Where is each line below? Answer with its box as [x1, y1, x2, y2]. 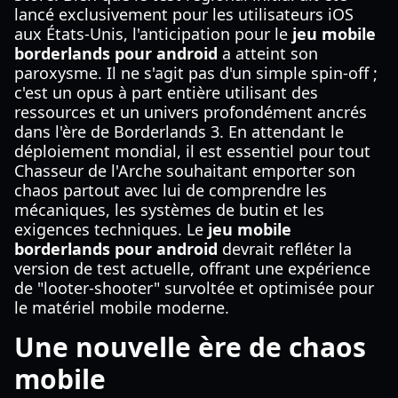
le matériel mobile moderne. [14, 297, 229, 318]
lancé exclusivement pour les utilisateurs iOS [14, 4, 354, 25]
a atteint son [218, 43, 318, 64]
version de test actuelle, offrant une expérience [14, 258, 370, 279]
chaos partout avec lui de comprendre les [14, 179, 327, 201]
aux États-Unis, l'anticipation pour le [14, 23, 292, 44]
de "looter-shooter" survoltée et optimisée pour [14, 277, 374, 298]
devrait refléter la [218, 238, 352, 259]
